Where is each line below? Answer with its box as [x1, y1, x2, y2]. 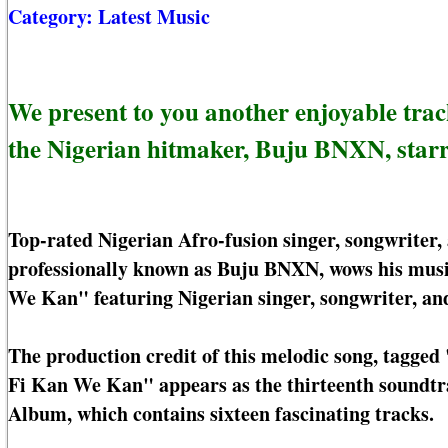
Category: [8, 2, 98, 32]
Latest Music [98, 2, 210, 32]
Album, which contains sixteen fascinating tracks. [8, 399, 434, 429]
